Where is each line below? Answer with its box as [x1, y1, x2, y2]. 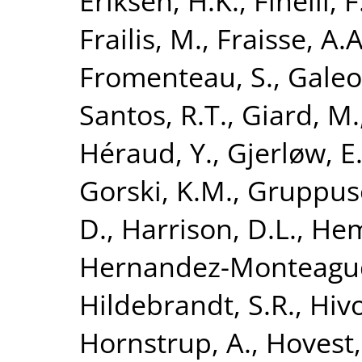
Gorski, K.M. [79, 170, 233, 209]
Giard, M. [242, 95, 360, 133]
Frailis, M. [79, 19, 202, 57]
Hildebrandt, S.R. [79, 284, 295, 323]
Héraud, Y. [79, 133, 213, 171]
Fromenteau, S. [79, 57, 273, 95]
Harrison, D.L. [121, 208, 297, 247]
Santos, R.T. [79, 95, 227, 133]
